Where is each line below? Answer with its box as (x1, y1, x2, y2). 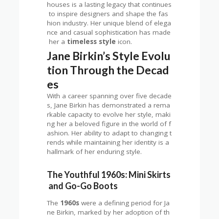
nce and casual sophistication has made (47, 27, 171, 37)
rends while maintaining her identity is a (47, 138, 172, 147)
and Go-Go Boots (47, 180, 118, 191)
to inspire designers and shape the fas (47, 9, 169, 18)
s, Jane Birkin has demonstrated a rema (47, 101, 171, 110)
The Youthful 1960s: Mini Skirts (47, 169, 171, 180)
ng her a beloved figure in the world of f (47, 119, 172, 129)
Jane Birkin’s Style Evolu (47, 49, 171, 63)
